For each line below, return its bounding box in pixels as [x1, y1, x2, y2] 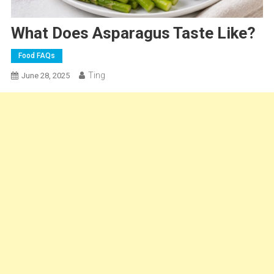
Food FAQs [18, 51, 55, 60]
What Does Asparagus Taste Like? [10, 23, 256, 42]
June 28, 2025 [21, 70, 70, 80]
